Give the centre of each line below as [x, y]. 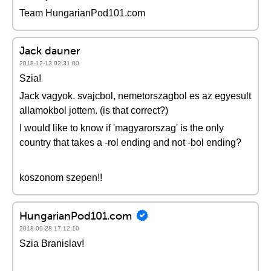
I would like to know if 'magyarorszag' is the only [122, 128]
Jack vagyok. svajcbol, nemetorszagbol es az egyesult [135, 96]
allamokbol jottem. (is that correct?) [94, 110]
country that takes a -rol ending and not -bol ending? [130, 142]
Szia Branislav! [52, 243]
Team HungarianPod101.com [82, 13]
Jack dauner [50, 51]
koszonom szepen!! [61, 178]
